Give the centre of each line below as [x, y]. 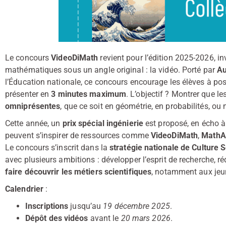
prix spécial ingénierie [103, 123]
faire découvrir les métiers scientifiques [78, 172]
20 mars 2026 [146, 218]
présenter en [28, 94]
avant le [104, 218]
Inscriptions [47, 206]
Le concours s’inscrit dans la [58, 148]
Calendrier [24, 189]
